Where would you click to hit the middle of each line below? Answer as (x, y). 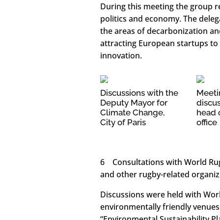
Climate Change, (133, 113)
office (207, 123)
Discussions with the (139, 93)
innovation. (121, 55)
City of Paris (123, 123)
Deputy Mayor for (134, 103)
